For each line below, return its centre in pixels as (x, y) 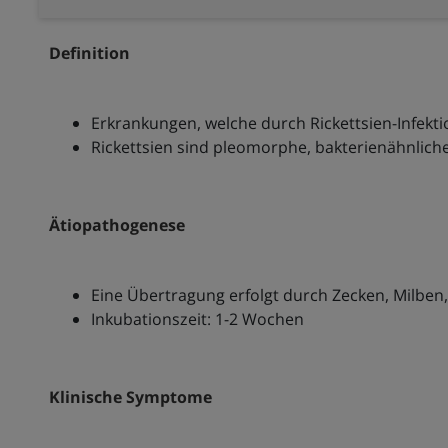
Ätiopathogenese (116, 225)
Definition (89, 53)
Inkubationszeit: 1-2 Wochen (197, 319)
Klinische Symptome (130, 397)
